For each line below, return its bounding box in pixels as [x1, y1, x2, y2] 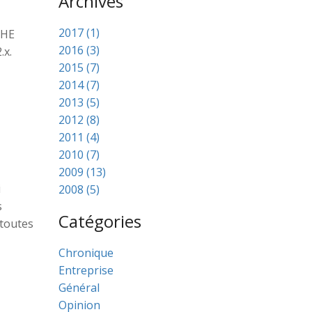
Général [58, 280, 100, 295]
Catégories [58, 210, 141, 233]
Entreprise [58, 263, 114, 278]
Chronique [58, 245, 114, 260]
